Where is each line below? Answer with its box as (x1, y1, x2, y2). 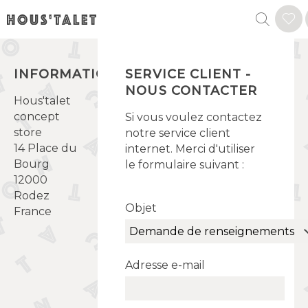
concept (14, 110, 60, 123)
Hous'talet (14, 94, 71, 107)
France (14, 205, 52, 218)
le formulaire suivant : (125, 158, 245, 171)
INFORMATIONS (14, 67, 126, 82)
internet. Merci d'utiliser (125, 142, 256, 155)
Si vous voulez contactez (125, 111, 263, 124)
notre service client (125, 126, 231, 140)
